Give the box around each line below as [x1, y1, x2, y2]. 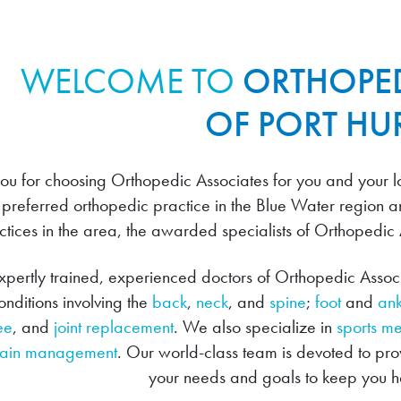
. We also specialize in [174, 315, 337, 339]
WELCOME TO [21, 58, 235, 105]
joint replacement [54, 315, 175, 339]
